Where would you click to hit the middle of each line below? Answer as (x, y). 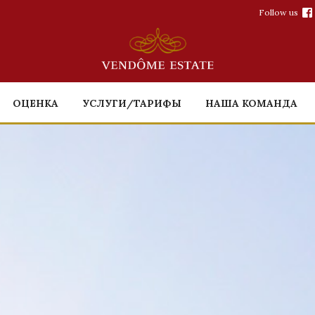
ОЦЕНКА (36, 104)
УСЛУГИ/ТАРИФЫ (132, 104)
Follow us (278, 12)
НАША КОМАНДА (251, 104)
